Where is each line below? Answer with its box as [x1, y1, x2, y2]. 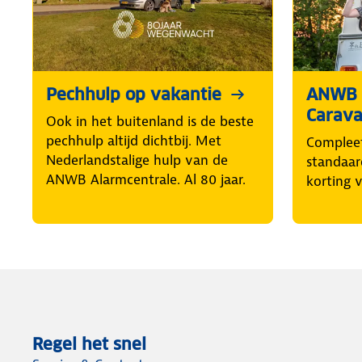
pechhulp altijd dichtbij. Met [46, 132, 221, 150]
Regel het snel [32, 334, 146, 356]
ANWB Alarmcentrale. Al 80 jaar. [46, 170, 246, 189]
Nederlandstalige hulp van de [46, 151, 228, 170]
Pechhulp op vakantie [46, 84, 221, 106]
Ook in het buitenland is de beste [46, 112, 254, 131]
